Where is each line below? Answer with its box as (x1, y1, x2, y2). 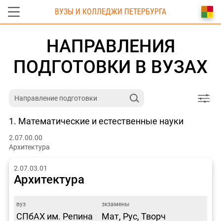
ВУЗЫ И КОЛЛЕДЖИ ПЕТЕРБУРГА (55, 7, 166, 16)
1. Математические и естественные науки (8, 116, 184, 127)
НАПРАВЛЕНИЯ (46, 36, 175, 57)
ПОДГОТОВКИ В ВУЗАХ (13, 57, 208, 78)
